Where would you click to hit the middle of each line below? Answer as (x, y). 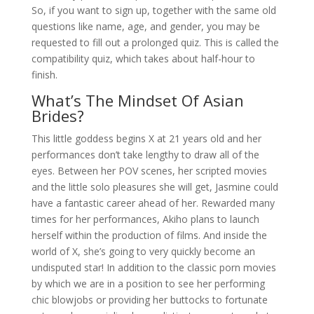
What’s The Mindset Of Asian (137, 100)
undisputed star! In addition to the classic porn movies (153, 267)
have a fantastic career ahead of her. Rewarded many (153, 203)
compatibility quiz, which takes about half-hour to (143, 59)
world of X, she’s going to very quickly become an (143, 251)
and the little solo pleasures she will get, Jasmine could (155, 187)
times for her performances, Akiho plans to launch (145, 219)
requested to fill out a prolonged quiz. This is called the (155, 42)
